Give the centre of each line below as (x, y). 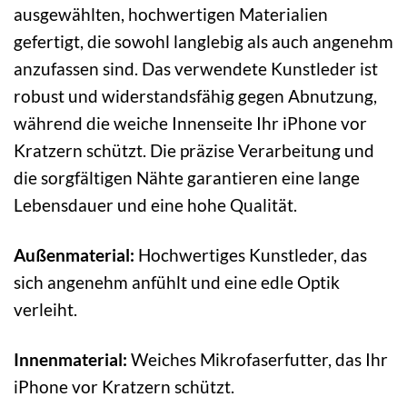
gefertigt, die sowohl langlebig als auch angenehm (203, 41)
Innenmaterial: (70, 359)
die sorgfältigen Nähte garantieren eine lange (187, 177)
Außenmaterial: (74, 254)
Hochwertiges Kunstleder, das (251, 254)
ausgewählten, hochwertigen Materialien (171, 14)
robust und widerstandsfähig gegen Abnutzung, (195, 95)
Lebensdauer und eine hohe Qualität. (155, 204)
